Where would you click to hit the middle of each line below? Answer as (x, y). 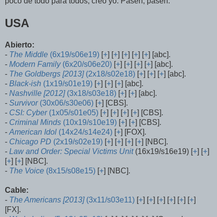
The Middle (29, 55)
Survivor (23, 103)
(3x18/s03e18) (91, 93)
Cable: (17, 190)
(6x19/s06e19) (74, 55)
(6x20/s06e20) (86, 64)
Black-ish (25, 84)
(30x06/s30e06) (66, 103)
